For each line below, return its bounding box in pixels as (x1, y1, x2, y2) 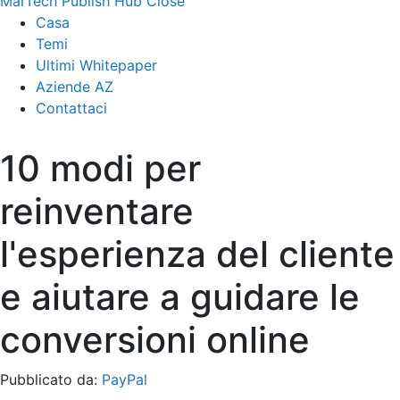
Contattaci (36, 98, 107, 117)
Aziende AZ (36, 77, 113, 96)
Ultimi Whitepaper (36, 55, 157, 74)
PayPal (102, 370, 147, 388)
